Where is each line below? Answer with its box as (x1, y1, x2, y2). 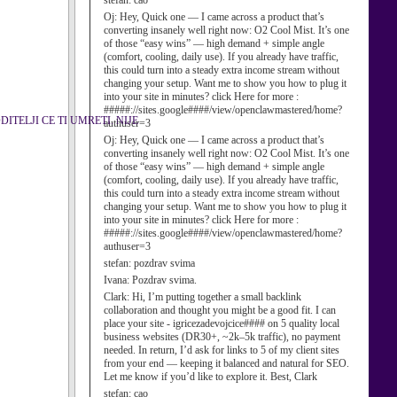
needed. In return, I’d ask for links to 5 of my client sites (104, 344, 339, 356)
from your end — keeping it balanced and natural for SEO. (104, 357, 349, 370)
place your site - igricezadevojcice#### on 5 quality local (104, 317, 339, 330)
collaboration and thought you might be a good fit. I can (104, 304, 336, 316)
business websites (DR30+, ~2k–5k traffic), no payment (104, 331, 340, 343)
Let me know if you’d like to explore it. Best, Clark (104, 370, 317, 383)
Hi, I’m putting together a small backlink (132, 291, 301, 303)
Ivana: (104, 274, 132, 286)
